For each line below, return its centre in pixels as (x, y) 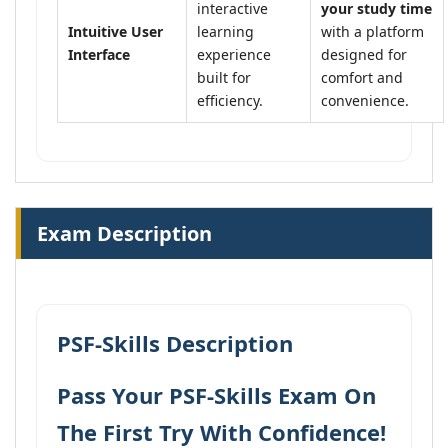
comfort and (362, 77)
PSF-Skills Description (175, 343)
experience (234, 54)
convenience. (365, 100)
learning (225, 31)
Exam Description (124, 233)
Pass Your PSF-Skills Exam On (216, 395)
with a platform (372, 31)
